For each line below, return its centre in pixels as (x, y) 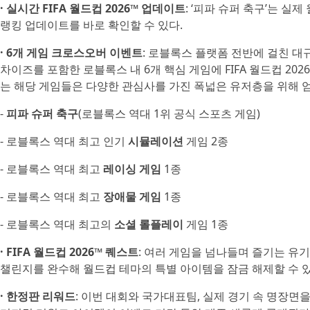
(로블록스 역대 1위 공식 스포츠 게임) (169, 113)
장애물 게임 (132, 197)
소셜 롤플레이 (149, 224)
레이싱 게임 (132, 169)
